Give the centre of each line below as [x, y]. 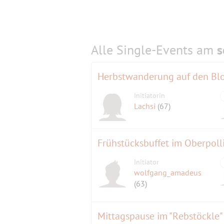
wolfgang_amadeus [168, 173]
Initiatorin [150, 96]
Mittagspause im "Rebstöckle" [160, 216]
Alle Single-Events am [154, 50]
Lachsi [146, 106]
